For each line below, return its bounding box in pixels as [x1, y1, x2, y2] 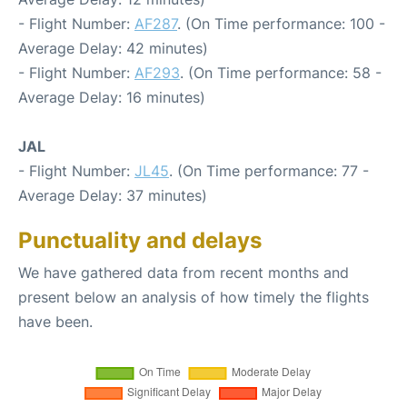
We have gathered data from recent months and [18, 263, 349, 282]
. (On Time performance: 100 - [177, 14, 385, 33]
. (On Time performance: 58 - [180, 63, 382, 82]
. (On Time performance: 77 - [169, 161, 369, 180]
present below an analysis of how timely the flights [18, 287, 369, 306]
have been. [18, 312, 93, 331]
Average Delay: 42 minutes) [18, 38, 208, 57]
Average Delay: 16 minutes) [18, 87, 205, 106]
